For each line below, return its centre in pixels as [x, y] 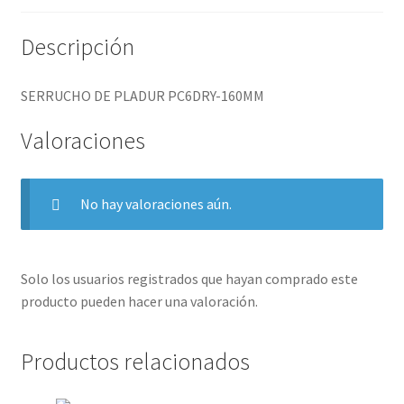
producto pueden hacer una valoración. [139, 301]
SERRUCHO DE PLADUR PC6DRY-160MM [142, 95]
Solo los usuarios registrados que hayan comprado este [189, 278]
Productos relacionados [135, 361]
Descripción [77, 46]
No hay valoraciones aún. [156, 204]
